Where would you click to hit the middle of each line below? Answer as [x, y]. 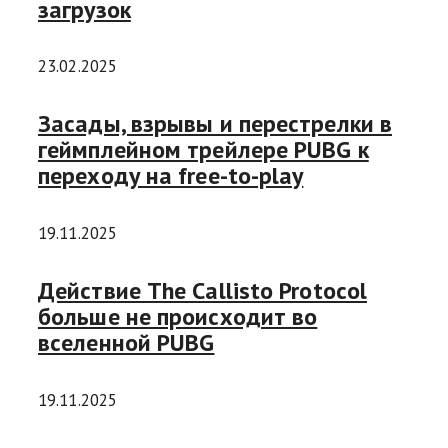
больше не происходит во [178, 317]
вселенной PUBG [126, 343]
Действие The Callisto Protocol [203, 291]
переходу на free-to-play [171, 176]
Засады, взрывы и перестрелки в [215, 124]
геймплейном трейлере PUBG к [203, 150]
